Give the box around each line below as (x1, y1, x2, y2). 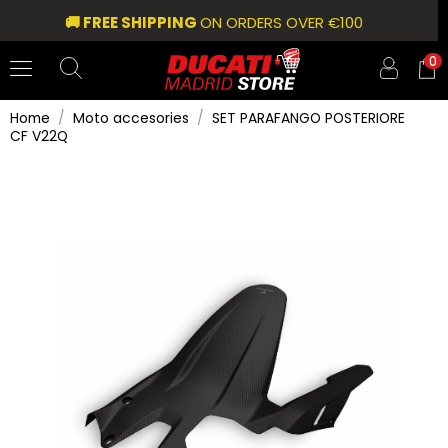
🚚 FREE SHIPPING (65, 12, 201, 33)
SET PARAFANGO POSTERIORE (212, 107, 406, 128)
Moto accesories (73, 107, 190, 128)
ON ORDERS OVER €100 (200, 12, 364, 33)
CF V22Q (9, 125, 68, 146)
